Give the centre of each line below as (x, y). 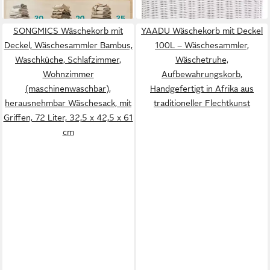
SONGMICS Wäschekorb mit (68, 31)
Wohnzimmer (68, 74)
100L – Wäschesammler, (202, 45)
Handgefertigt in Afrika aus (202, 89)
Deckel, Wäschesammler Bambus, (68, 45)
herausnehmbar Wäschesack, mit (68, 103)
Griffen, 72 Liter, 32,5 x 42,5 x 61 (68, 118)
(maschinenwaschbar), (68, 89)
